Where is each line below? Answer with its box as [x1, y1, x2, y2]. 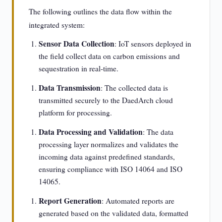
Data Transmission [39, 82, 101, 93]
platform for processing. [39, 108, 112, 117]
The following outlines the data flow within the [29, 6, 172, 16]
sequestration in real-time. [39, 63, 118, 73]
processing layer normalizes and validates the [39, 139, 178, 149]
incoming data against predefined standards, [39, 152, 175, 162]
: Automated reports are [102, 196, 174, 206]
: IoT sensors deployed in [114, 39, 191, 49]
